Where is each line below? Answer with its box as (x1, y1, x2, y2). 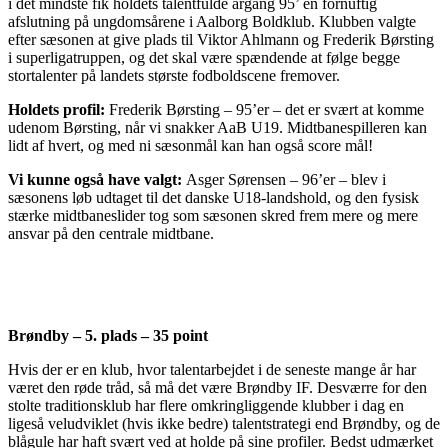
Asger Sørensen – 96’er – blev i (186, 171, 386, 189)
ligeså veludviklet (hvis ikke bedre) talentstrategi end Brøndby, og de (8, 415, 440, 433)
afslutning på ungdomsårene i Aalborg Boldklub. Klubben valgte (8, 13, 416, 31)
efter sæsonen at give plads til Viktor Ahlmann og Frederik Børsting (8, 31, 434, 49)
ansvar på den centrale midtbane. (8, 225, 214, 243)
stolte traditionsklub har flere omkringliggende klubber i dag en (8, 397, 404, 415)
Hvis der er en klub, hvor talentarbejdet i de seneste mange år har (8, 361, 416, 379)
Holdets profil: (8, 101, 109, 119)
